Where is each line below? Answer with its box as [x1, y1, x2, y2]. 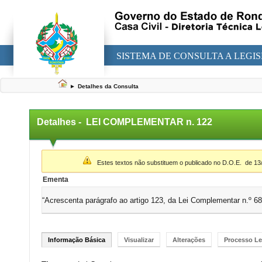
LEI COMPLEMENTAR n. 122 [86, 117, 215, 127]
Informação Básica [48, 236, 105, 243]
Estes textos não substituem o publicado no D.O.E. [91, 159, 245, 166]
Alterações [173, 236, 205, 243]
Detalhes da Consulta [78, 83, 139, 89]
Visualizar [124, 236, 154, 243]
